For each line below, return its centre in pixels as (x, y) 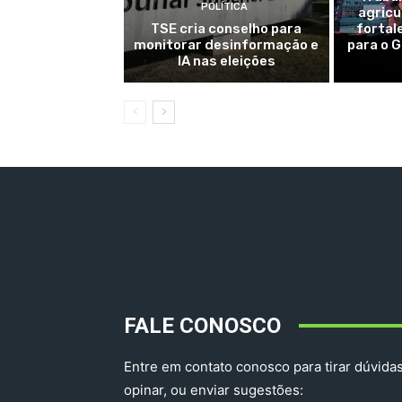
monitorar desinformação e (227, 44)
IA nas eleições (226, 61)
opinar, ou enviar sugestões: (214, 389)
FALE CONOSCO (202, 325)
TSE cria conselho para (227, 28)
